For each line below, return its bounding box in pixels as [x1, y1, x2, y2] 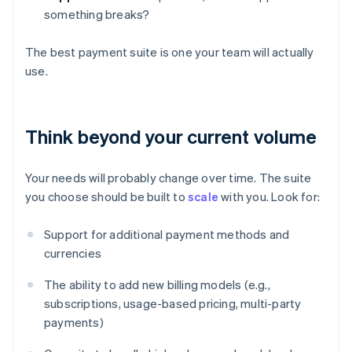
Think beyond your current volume [25, 124, 317, 149]
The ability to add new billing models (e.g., [44, 277, 270, 293]
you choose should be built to [25, 189, 188, 205]
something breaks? [44, 6, 150, 23]
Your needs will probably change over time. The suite [25, 170, 312, 186]
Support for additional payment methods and [44, 226, 290, 243]
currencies [44, 245, 101, 262]
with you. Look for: [218, 189, 320, 205]
